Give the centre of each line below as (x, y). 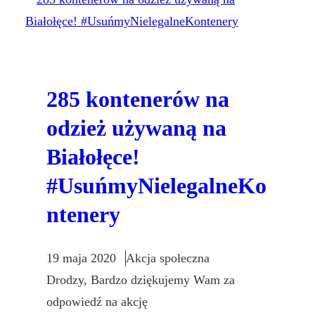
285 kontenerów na (138, 99)
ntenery (83, 214)
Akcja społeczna (168, 258)
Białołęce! (93, 156)
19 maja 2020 (81, 258)
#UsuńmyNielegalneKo (156, 185)
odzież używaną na (136, 128)
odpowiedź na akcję (97, 302)
